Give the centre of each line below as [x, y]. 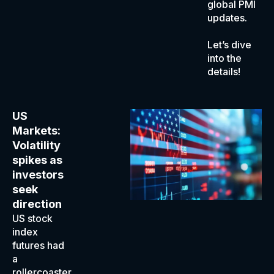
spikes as [37, 160]
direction [37, 204]
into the [224, 58]
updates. [227, 18]
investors [38, 175]
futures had [38, 245]
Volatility [36, 145]
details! [224, 72]
